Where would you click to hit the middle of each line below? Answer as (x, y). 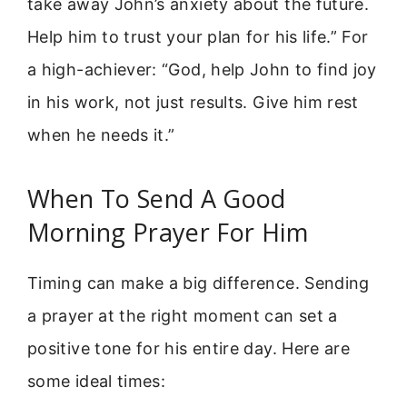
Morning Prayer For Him (168, 232)
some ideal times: (97, 381)
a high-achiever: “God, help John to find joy (202, 70)
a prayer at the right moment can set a (183, 315)
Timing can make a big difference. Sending (199, 283)
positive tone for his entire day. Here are (189, 348)
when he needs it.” (101, 135)
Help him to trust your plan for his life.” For (198, 37)
